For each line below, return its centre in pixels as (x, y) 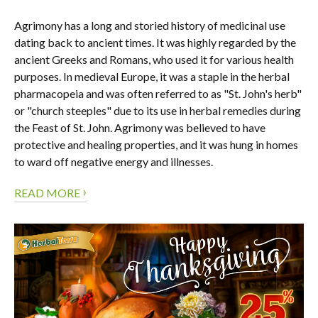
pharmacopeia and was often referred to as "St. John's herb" (158, 94)
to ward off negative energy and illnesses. (114, 162)
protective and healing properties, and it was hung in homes (156, 145)
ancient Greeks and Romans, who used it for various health (154, 60)
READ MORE (48, 193)
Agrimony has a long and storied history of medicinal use (150, 26)
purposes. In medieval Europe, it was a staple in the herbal (152, 77)
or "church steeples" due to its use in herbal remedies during (158, 111)
